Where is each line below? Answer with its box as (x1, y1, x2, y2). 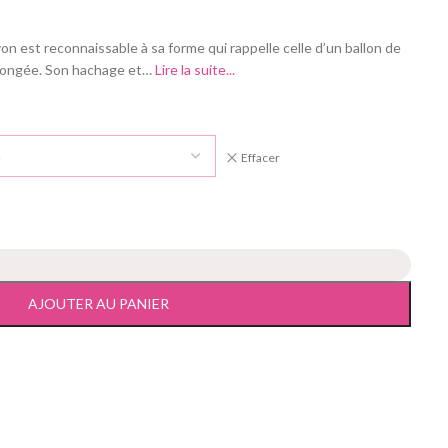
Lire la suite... (155, 61, 235, 78)
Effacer (241, 149, 280, 165)
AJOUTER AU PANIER (28, 295, 169, 312)
